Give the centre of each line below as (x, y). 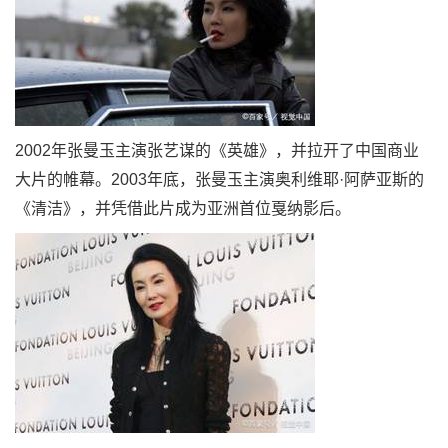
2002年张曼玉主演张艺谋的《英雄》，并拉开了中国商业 (217, 150)
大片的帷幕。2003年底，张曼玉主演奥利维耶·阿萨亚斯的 (219, 179)
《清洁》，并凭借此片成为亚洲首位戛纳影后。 (183, 208)
